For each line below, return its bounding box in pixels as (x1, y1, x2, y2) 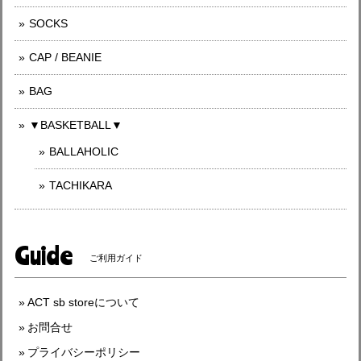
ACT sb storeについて (27, 296, 139, 309)
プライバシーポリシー (27, 346, 140, 359)
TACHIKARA (49, 179, 112, 192)
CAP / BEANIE (29, 51, 102, 64)
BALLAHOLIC (49, 145, 118, 158)
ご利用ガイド (89, 253, 143, 263)
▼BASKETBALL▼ (29, 118, 122, 131)
